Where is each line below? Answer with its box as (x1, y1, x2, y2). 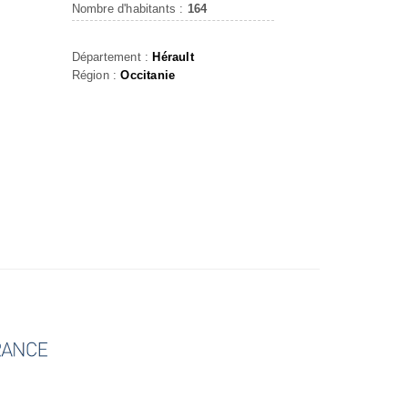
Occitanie (120, 68, 176, 82)
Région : (71, 68, 121, 82)
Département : (71, 50, 153, 64)
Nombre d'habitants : (71, 2, 188, 15)
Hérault (152, 50, 194, 64)
